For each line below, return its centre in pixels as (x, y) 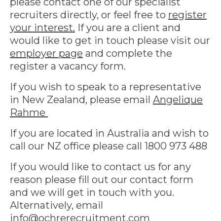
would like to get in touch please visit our (110, 40)
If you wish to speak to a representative (106, 87)
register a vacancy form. (69, 66)
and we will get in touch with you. (92, 192)
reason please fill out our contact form (102, 180)
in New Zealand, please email (81, 100)
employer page (46, 53)
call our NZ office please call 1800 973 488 (109, 146)
